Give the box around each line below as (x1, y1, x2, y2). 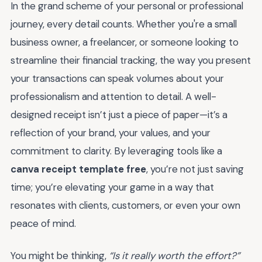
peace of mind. (11, 217, 76, 230)
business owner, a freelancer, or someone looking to (11, 36, 239, 49)
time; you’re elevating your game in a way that (11, 181, 214, 194)
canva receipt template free (11, 163, 146, 176)
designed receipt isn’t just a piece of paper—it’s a (11, 108, 227, 122)
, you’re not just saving (146, 163, 244, 176)
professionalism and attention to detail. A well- (11, 90, 216, 104)
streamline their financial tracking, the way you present (11, 54, 251, 67)
